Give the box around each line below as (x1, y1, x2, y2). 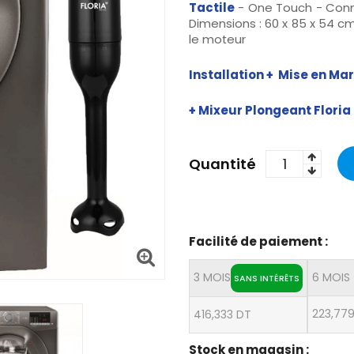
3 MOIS (194, 269, 231, 286)
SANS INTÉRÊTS (234, 272, 299, 285)
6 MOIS (312, 269, 350, 286)
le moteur (189, 31, 246, 48)
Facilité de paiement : (189, 233, 328, 250)
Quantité (189, 154, 256, 175)
